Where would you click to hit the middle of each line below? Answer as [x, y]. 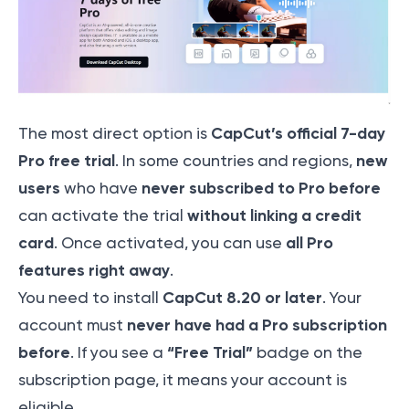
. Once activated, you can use [170, 243]
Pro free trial [67, 161]
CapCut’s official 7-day [298, 134]
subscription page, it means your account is [183, 380]
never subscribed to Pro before [261, 189]
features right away [94, 271]
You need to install [90, 298]
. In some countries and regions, [236, 161]
